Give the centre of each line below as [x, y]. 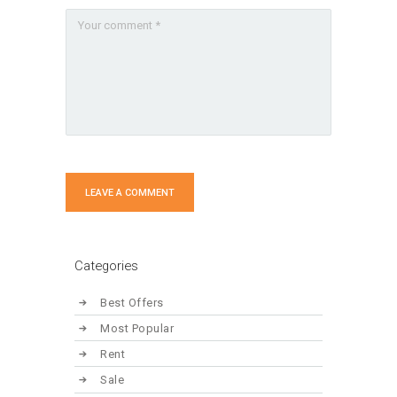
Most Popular [137, 328]
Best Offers [132, 302]
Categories [106, 266]
